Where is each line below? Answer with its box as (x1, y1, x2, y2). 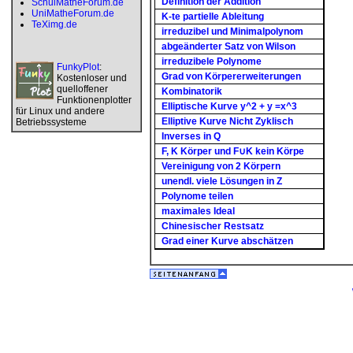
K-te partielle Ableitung (162, 11, 264, 22)
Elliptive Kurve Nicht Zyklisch (162, 116, 293, 127)
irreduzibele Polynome (162, 56, 262, 67)
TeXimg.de (32, 19, 77, 30)
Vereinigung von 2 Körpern (162, 161, 281, 172)
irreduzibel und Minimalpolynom (162, 26, 303, 37)
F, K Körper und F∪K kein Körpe (162, 146, 304, 157)
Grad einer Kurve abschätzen (162, 236, 293, 247)
